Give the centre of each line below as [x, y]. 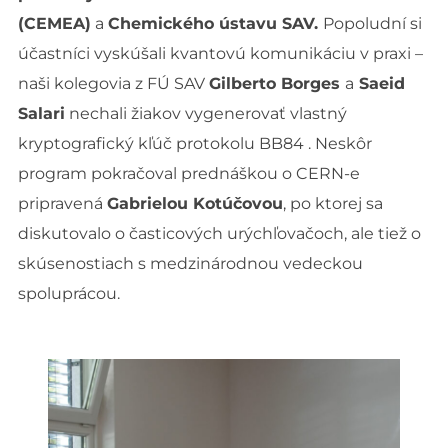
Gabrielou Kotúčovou [194, 203]
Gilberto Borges [276, 83]
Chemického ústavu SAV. [215, 23]
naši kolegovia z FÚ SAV [113, 83]
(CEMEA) [54, 23]
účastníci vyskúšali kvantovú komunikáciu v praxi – [220, 53]
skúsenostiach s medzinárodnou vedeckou [190, 263]
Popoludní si [372, 23]
